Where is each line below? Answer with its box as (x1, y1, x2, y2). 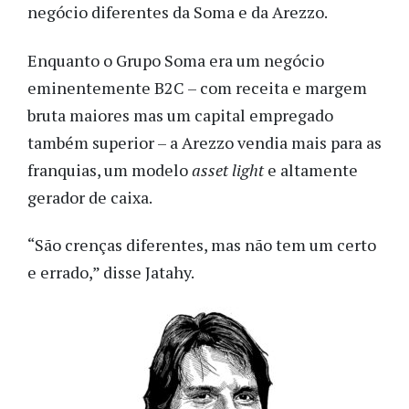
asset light (192, 158, 267, 181)
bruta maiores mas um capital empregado (27, 103, 333, 126)
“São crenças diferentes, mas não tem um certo (27, 234, 376, 257)
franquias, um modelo (27, 158, 192, 181)
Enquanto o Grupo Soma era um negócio (27, 48, 324, 71)
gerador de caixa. (27, 185, 155, 208)
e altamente (267, 158, 358, 181)
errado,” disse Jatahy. (40, 261, 197, 284)
